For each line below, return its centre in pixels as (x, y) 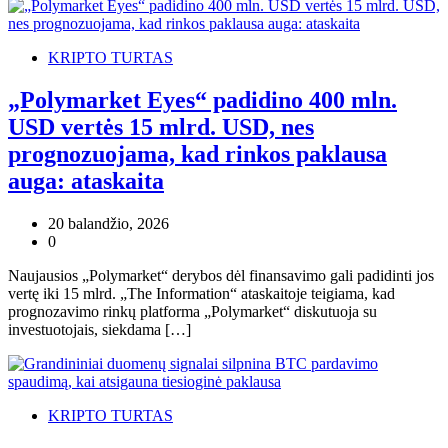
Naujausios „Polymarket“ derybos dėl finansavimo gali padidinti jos (221, 276)
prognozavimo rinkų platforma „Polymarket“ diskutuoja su (192, 312)
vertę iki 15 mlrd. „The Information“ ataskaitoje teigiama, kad (201, 294)
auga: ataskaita (86, 181)
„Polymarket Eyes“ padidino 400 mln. (202, 100)
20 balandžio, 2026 (108, 224)
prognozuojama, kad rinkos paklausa (197, 154)
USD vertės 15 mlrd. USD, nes (161, 127)
